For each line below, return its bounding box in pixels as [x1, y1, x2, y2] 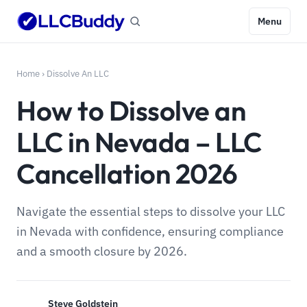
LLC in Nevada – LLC [16, 125, 262, 159]
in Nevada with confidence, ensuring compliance [16, 223, 284, 239]
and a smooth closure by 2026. [16, 243, 187, 259]
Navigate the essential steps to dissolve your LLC [16, 204, 285, 219]
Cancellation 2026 [16, 156, 238, 191]
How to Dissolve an [16, 93, 246, 127]
